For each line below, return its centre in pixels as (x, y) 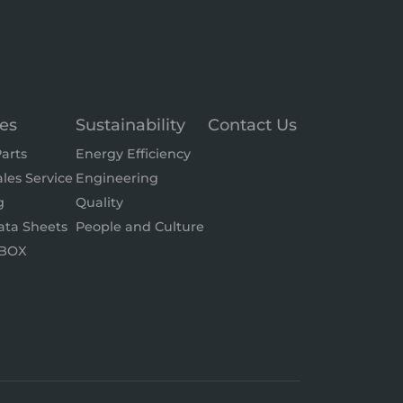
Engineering (117, 178)
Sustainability (131, 125)
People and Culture (140, 227)
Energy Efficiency (134, 154)
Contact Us (253, 125)
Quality (100, 202)
